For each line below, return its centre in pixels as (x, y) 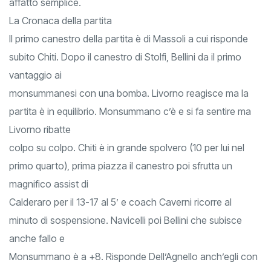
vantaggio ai (35, 75)
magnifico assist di (49, 184)
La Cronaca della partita (60, 21)
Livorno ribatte (40, 130)
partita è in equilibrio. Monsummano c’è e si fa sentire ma (130, 112)
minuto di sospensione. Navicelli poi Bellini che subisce (126, 220)
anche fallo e (37, 239)
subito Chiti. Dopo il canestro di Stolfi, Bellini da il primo (125, 57)
